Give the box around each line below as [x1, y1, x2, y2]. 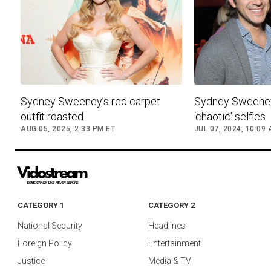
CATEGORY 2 [148, 201, 195, 211]
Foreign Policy [18, 238, 72, 249]
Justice [18, 256, 45, 266]
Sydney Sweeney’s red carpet [21, 95, 160, 108]
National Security [18, 221, 82, 231]
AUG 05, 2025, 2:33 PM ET [21, 125, 115, 134]
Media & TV [148, 256, 191, 266]
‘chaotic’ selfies [194, 110, 266, 123]
